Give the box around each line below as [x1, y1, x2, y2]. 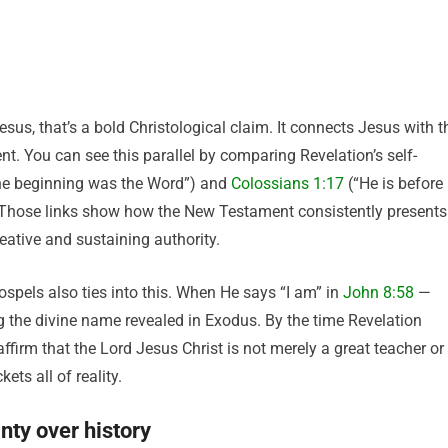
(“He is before [344, 174, 443, 193]
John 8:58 [343, 283, 414, 302]
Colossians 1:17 [231, 174, 344, 193]
